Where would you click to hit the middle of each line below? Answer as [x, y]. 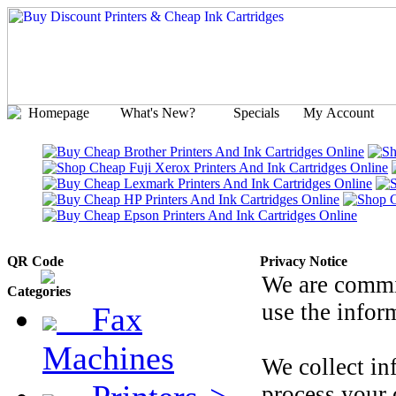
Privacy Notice [304, 261]
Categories [44, 291]
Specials [256, 113]
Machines [108, 358]
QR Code [41, 261]
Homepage [59, 113]
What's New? [158, 113]
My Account [339, 113]
